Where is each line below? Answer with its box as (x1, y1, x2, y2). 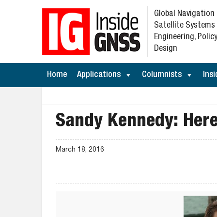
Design (154, 45, 177, 53)
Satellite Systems (154, 21, 215, 30)
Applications (77, 71, 121, 79)
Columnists (142, 71, 182, 79)
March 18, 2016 (56, 147, 104, 154)
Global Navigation (154, 10, 215, 18)
